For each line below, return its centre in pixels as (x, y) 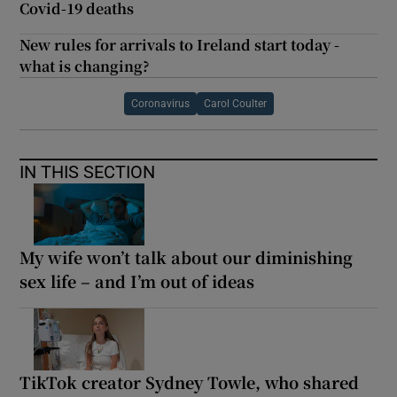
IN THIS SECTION (88, 171)
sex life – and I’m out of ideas (137, 280)
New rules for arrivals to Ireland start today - (180, 44)
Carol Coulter (235, 103)
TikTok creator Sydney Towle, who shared (190, 381)
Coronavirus (160, 103)
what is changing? (85, 66)
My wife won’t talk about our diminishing (187, 257)
